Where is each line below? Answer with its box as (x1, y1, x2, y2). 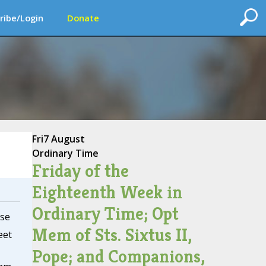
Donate (67, 12, 99, 24)
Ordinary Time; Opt (31, 202, 179, 225)
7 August (43, 132, 85, 145)
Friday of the (31, 160, 129, 182)
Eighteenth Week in (31, 181, 182, 204)
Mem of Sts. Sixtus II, (31, 224, 192, 246)
